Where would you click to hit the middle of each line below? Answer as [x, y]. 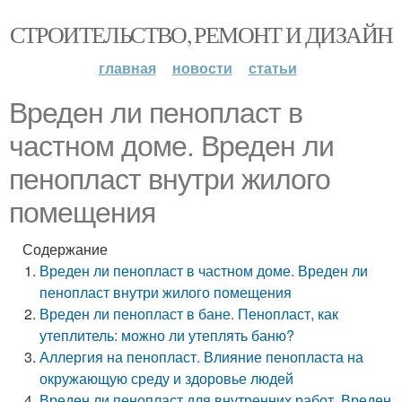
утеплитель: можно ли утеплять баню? [167, 335]
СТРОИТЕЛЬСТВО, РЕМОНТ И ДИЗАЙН [201, 34]
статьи [272, 68]
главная [127, 68]
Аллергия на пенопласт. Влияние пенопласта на [202, 357]
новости [202, 68]
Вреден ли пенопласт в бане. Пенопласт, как [189, 314]
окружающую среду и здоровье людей [167, 378]
